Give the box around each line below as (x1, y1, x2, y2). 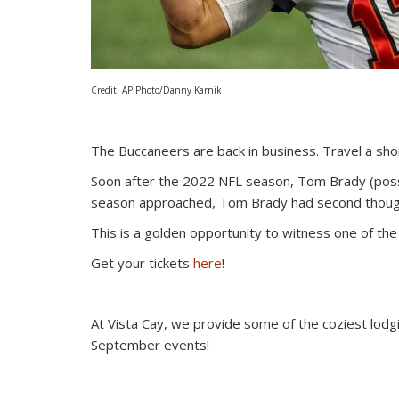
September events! (91, 336, 209, 354)
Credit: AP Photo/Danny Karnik (91, 84, 222, 97)
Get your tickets (91, 254, 193, 273)
